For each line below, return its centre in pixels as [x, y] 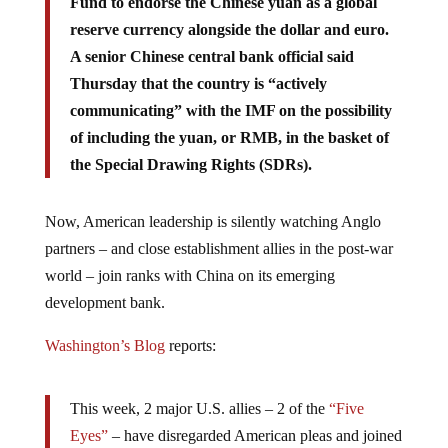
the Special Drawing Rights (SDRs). [190, 149]
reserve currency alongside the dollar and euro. [229, 14]
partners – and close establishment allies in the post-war [218, 233]
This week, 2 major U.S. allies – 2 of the [199, 393]
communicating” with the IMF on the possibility [230, 95]
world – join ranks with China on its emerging [189, 260]
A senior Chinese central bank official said [211, 41]
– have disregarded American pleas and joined [254, 420]
